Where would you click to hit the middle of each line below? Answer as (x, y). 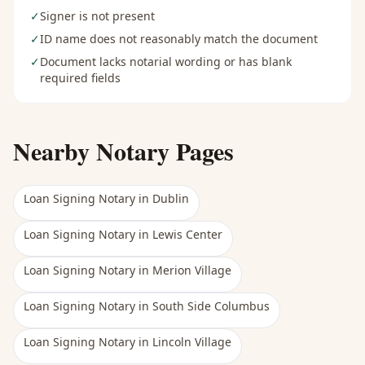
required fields (80, 78)
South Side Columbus (211, 306)
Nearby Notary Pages (123, 151)
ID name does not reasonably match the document (179, 39)
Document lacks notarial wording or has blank (166, 62)
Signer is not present (97, 16)
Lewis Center (187, 234)
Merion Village (192, 270)
